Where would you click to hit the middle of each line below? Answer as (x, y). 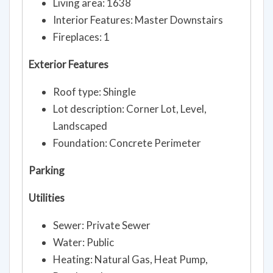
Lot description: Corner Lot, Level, (130, 108)
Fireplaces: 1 (81, 37)
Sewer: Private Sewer (102, 225)
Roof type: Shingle (94, 91)
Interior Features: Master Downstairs (138, 19)
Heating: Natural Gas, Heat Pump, (130, 259)
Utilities (47, 197)
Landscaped (80, 126)
